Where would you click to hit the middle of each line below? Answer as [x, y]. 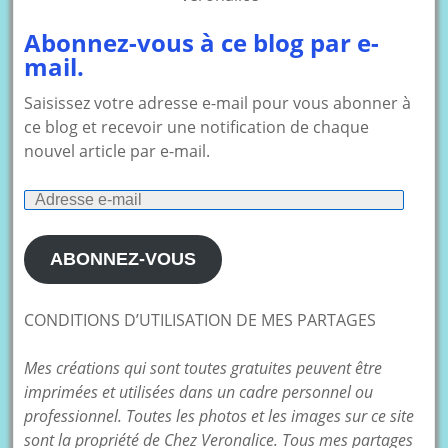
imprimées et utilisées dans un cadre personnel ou [199, 391]
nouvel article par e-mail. [117, 150]
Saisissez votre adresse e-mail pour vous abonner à [218, 102]
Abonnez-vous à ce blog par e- [202, 42]
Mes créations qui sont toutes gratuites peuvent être [203, 367]
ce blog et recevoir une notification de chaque [197, 126]
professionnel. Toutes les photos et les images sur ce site [219, 415]
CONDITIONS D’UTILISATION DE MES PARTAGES [200, 319]
